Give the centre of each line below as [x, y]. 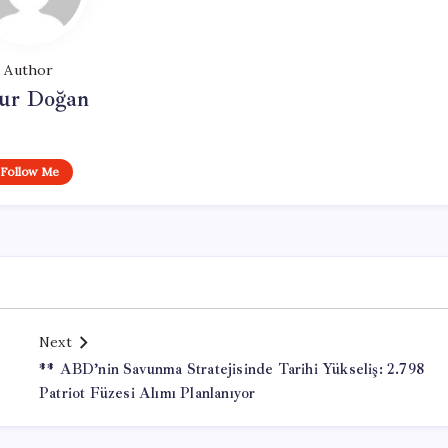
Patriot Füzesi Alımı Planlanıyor [147, 393]
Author [29, 70]
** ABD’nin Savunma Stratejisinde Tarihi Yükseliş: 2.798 [231, 369]
